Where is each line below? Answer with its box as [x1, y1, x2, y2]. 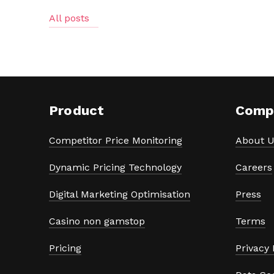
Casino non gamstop [49, 215, 145, 227]
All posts [49, 12, 89, 24]
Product [49, 102, 105, 118]
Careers [235, 161, 272, 173]
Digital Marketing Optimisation [49, 188, 190, 200]
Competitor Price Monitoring [49, 134, 182, 146]
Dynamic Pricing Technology [49, 161, 182, 173]
